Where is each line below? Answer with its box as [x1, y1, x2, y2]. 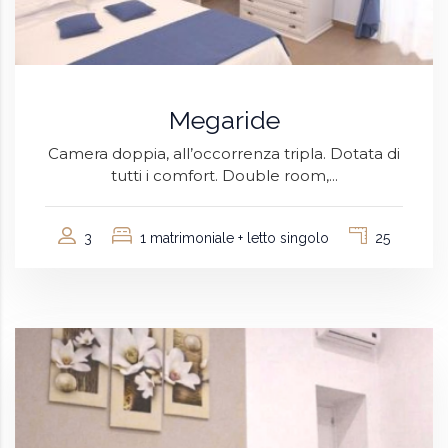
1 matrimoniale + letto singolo [140, 229, 329, 246]
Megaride [168, 104, 280, 135]
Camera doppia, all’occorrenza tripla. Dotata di [48, 143, 400, 163]
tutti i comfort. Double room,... [110, 165, 338, 185]
